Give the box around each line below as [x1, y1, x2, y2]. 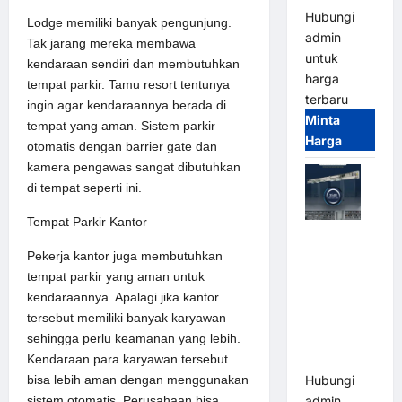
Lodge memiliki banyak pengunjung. [27, 14, 232, 30]
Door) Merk [304, 331, 374, 347]
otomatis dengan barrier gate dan [27, 138, 217, 153]
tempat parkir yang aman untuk [27, 268, 205, 284]
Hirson [304, 352, 346, 368]
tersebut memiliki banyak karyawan [27, 310, 226, 325]
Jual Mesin [304, 228, 371, 244]
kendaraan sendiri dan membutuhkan [27, 56, 240, 71]
